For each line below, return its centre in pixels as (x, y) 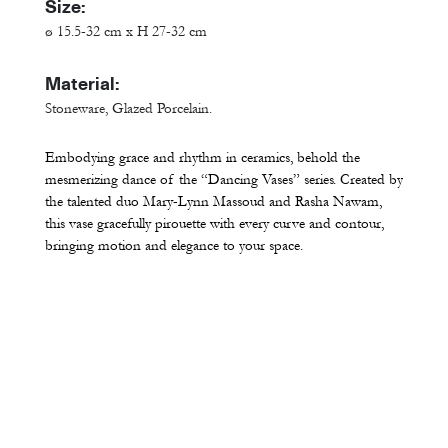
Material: (82, 84)
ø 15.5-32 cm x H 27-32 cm (126, 32)
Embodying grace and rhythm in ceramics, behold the (202, 158)
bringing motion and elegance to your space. (174, 246)
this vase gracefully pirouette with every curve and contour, (214, 224)
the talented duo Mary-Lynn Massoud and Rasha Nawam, (213, 202)
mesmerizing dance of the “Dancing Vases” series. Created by (224, 180)
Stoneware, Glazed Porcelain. (128, 109)
